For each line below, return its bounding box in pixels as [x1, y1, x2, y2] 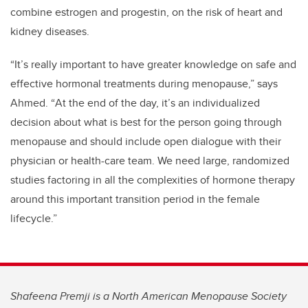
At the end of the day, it [55, 95, 168, 111]
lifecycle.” [10, 210, 57, 227]
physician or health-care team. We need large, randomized [10, 153, 289, 169]
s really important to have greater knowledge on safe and [23, 56, 296, 73]
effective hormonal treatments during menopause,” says [10, 76, 278, 92]
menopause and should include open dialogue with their [10, 133, 281, 150]
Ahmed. [10, 95, 51, 111]
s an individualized [170, 95, 260, 111]
